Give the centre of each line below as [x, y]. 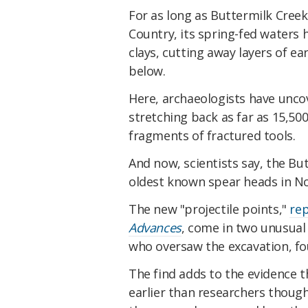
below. [147, 71]
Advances [155, 227]
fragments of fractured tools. [212, 136]
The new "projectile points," [209, 209]
